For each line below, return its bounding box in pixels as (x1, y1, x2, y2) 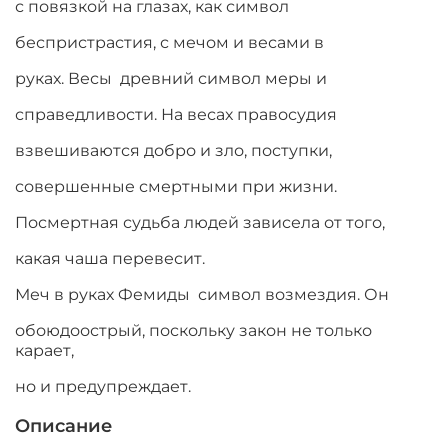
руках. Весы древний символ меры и (15, 69, 327, 89)
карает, (15, 341, 74, 361)
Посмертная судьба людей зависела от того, (15, 213, 385, 233)
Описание (15, 415, 112, 438)
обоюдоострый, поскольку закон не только (15, 321, 372, 341)
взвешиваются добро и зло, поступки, (15, 141, 332, 161)
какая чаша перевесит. (15, 249, 205, 269)
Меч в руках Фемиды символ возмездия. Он (15, 285, 389, 305)
